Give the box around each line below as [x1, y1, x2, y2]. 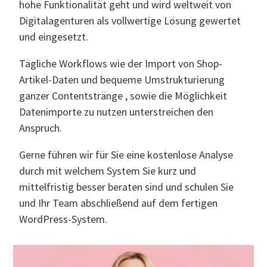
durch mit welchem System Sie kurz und [19, 163, 197, 178]
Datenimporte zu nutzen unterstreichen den [19, 104, 214, 119]
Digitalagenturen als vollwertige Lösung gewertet [19, 13, 241, 27]
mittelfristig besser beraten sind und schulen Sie [19, 179, 234, 194]
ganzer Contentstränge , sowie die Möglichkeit [19, 88, 228, 103]
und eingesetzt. [19, 29, 89, 44]
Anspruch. [19, 120, 63, 135]
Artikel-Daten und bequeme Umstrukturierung [19, 72, 225, 86]
